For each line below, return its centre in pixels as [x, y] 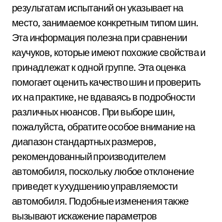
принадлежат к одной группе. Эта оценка [99, 67]
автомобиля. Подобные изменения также [100, 201]
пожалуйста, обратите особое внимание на [104, 127]
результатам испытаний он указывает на [98, 8]
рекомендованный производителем [89, 156]
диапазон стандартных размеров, [84, 141]
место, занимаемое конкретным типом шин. [105, 23]
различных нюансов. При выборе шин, [94, 112]
